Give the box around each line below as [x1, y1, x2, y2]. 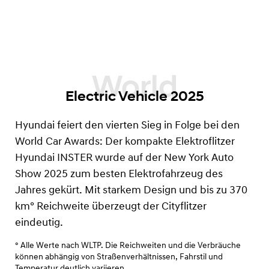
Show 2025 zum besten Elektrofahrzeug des [15, 168, 223, 180]
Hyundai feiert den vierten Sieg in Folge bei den [15, 119, 240, 131]
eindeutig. [15, 217, 63, 229]
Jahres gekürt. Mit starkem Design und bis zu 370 [15, 184, 247, 196]
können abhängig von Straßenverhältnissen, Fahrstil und [15, 252, 223, 262]
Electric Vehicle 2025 [65, 86, 204, 105]
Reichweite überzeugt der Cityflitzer [34, 201, 207, 213]
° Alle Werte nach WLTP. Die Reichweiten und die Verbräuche [15, 241, 241, 250]
